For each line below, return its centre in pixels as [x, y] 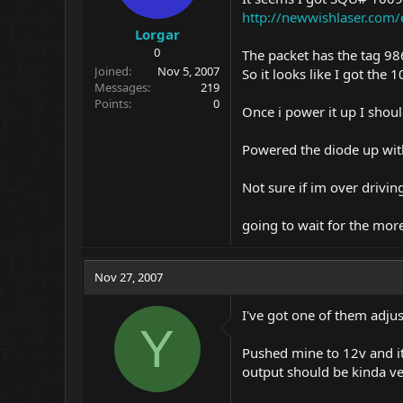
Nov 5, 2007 [188, 71]
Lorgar [157, 34]
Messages [121, 87]
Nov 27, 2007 [129, 277]
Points [112, 103]
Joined [112, 71]
